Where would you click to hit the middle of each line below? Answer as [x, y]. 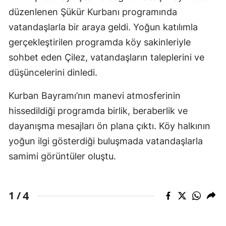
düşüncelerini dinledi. [53, 73]
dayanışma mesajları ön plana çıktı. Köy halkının [109, 126]
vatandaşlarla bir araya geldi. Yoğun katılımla [103, 27]
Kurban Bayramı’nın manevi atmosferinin [95, 96]
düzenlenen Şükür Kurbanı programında [93, 12]
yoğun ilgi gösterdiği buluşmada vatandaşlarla [106, 141]
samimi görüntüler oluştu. [62, 156]
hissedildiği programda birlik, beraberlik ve [98, 111]
